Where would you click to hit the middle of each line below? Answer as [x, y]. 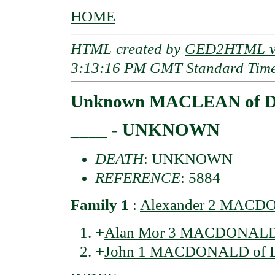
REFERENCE [138, 178]
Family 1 [100, 205]
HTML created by [128, 48]
